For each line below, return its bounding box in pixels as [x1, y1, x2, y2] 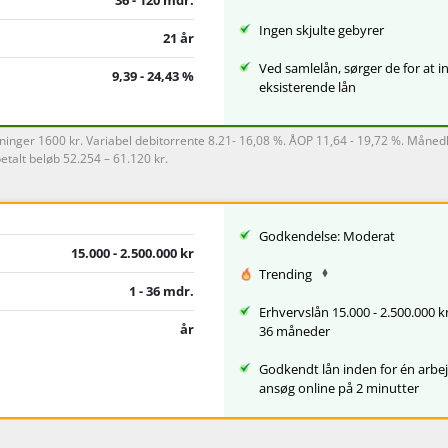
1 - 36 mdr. [128, 282, 194, 301]
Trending [259, 264, 315, 283]
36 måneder [259, 321, 330, 340]
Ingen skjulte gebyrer [259, 20, 384, 39]
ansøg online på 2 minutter [259, 378, 419, 397]
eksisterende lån [259, 77, 356, 96]
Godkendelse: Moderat [259, 226, 395, 245]
